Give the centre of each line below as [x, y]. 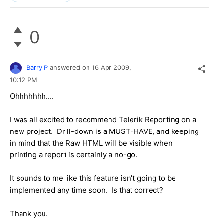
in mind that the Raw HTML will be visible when [91, 143]
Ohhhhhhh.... [32, 96]
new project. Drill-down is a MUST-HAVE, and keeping [104, 131]
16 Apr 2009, [112, 67]
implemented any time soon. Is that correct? [87, 190]
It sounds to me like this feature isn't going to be [93, 178]
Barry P [37, 67]
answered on [71, 67]
